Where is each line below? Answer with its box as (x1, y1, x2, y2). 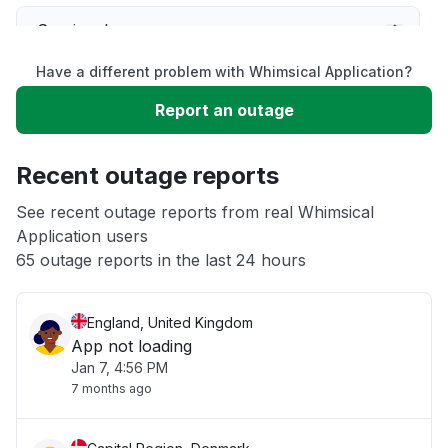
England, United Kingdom (87, 314, 253, 331)
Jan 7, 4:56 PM (71, 359, 168, 376)
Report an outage (154, 100, 294, 120)
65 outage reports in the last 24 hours (16, 250, 306, 270)
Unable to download (37, 140, 191, 160)
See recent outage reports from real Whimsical (16, 202, 374, 222)
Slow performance (37, 80, 180, 100)
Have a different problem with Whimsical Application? (36, 63, 412, 80)
